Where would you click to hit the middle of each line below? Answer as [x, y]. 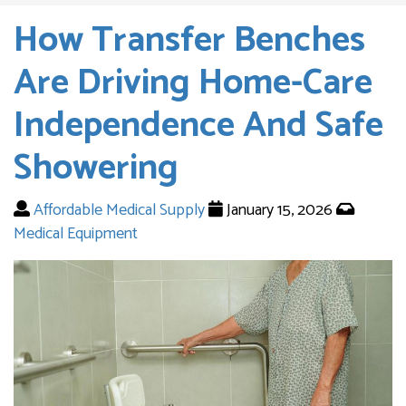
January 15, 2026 [281, 210]
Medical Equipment [76, 233]
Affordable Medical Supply [119, 210]
